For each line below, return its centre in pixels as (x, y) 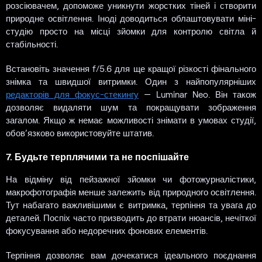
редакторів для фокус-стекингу (72, 94)
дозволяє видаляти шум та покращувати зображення (131, 107)
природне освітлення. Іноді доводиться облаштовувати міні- (131, 18)
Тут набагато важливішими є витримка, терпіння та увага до (131, 205)
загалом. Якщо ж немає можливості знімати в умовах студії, (131, 120)
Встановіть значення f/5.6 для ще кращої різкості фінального (131, 69)
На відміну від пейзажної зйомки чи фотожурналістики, (131, 179)
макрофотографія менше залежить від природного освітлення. (131, 192)
